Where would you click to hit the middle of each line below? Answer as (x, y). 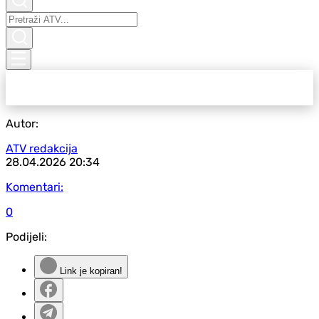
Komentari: (35, 187)
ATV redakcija (42, 148)
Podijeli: (26, 237)
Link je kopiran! (90, 271)
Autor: (22, 124)
